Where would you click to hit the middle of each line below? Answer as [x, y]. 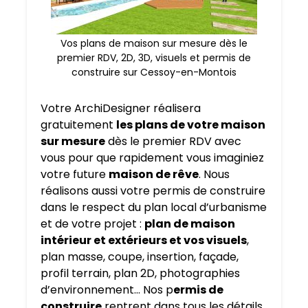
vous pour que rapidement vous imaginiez [152, 158]
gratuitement [78, 125]
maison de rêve [154, 175]
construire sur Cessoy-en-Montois [154, 73]
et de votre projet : [92, 224]
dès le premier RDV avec [173, 142]
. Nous [214, 175]
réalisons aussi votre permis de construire [153, 191]
